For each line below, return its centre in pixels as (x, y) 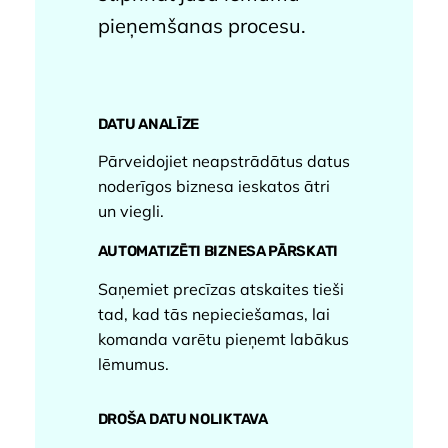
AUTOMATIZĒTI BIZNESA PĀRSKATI (217, 251)
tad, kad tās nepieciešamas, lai (213, 314)
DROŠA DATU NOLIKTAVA (182, 418)
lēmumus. (133, 364)
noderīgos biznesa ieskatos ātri (213, 186)
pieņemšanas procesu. (201, 25)
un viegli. (130, 211)
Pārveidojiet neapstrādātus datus (223, 161)
